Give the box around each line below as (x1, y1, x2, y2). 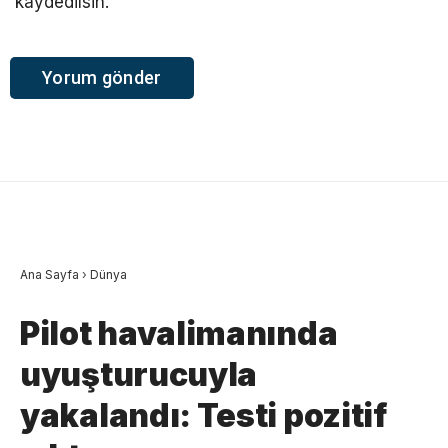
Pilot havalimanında (20, 313, 338, 353)
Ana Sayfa (20, 266, 79, 282)
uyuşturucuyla (20, 354, 258, 394)
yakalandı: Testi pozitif (20, 395, 387, 435)
